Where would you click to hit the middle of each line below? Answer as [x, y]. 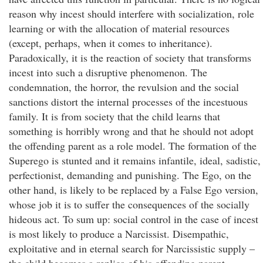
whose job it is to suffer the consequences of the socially [129, 204]
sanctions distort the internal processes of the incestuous [128, 102]
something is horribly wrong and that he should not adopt [131, 131]
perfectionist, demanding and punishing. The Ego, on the [130, 175]
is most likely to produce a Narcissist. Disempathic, [119, 234]
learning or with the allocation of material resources [119, 28]
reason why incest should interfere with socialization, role [131, 14]
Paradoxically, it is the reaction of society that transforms [130, 58]
